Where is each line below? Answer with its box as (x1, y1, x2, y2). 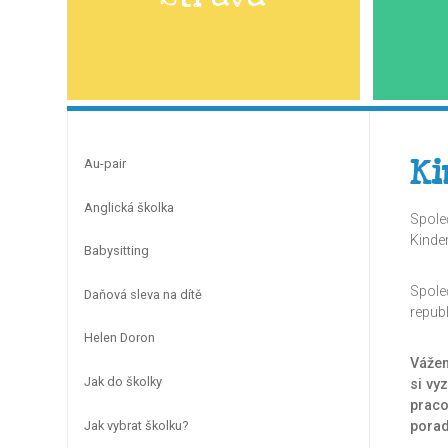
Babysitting (84, 243, 149, 259)
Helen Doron (84, 330, 155, 346)
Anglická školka (84, 199, 174, 215)
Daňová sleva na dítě (84, 286, 202, 302)
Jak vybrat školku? (84, 417, 188, 433)
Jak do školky (84, 373, 162, 389)
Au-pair (84, 155, 126, 171)
